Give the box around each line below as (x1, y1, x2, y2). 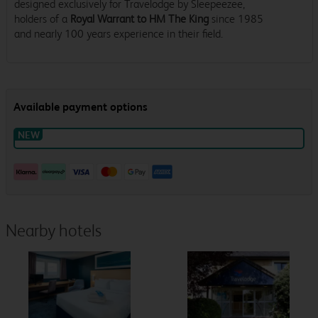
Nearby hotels (6, 221, 102, 241)
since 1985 (209, 12, 263, 26)
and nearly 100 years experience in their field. (14, 27, 223, 41)
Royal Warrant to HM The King (70, 12, 209, 26)
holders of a (14, 12, 70, 26)
